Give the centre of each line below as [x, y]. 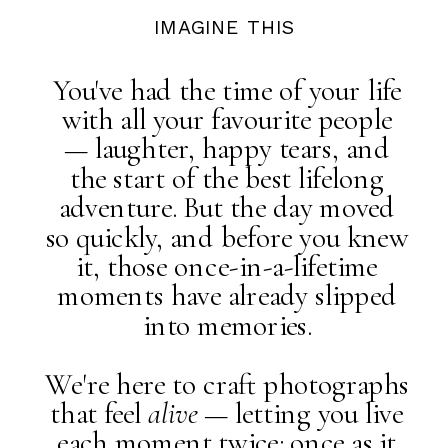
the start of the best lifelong [227, 178]
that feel [99, 414]
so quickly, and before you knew [227, 237]
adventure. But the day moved [226, 208]
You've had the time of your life [227, 90]
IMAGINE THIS [224, 26]
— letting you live [300, 414]
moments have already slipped [227, 296]
